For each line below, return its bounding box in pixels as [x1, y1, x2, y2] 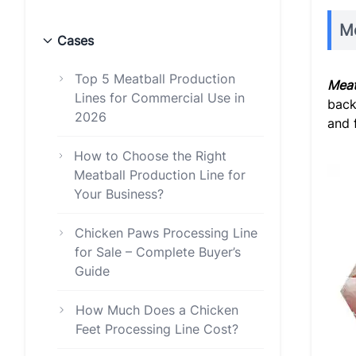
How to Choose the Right [74, 148, 226, 164]
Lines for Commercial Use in [75, 90, 246, 106]
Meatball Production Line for [74, 167, 246, 183]
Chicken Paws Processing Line [74, 225, 257, 241]
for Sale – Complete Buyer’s [74, 244, 241, 260]
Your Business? [74, 186, 164, 202]
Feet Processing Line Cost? [75, 321, 239, 337]
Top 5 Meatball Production [75, 71, 236, 87]
